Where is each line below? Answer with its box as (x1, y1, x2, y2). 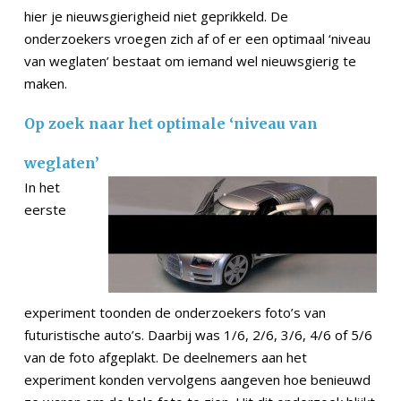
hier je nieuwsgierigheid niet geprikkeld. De (24, 7, 288, 26)
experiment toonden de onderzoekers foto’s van (24, 303, 326, 322)
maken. (24, 74, 67, 93)
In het (24, 178, 60, 197)
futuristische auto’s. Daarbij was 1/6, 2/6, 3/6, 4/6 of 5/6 (24, 326, 372, 345)
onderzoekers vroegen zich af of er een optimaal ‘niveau (24, 30, 371, 48)
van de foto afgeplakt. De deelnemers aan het (24, 348, 307, 367)
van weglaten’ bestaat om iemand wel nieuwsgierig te (24, 52, 356, 71)
